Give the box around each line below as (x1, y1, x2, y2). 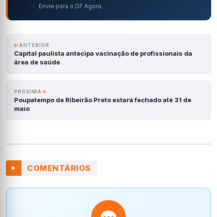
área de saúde (14, 58, 60, 66)
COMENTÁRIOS (27, 163, 91, 173)
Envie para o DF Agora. (39, 2, 103, 10)
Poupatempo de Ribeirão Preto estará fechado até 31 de (14, 96, 191, 104)
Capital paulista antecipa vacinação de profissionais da (14, 49, 192, 58)
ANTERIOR (19, 42, 49, 48)
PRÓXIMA (14, 89, 42, 95)
